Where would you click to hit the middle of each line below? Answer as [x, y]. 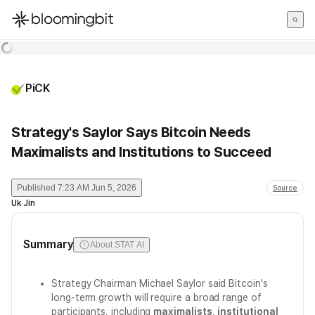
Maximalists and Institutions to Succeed [141, 152]
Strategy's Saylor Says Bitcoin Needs [131, 132]
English [28, 59]
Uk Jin [23, 203]
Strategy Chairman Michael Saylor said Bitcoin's [160, 283]
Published [36, 188]
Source [285, 188]
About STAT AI [117, 245]
